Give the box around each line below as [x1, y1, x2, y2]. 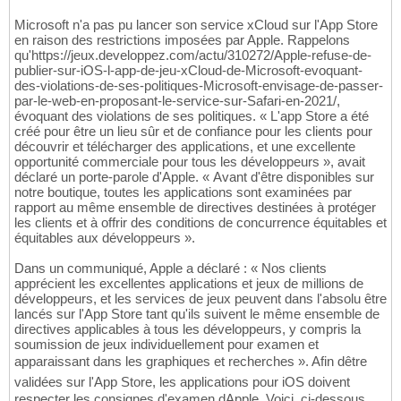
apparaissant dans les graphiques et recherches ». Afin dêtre [14, 354, 367, 370]
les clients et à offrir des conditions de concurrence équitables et [14, 215, 387, 231]
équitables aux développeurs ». [14, 230, 195, 246]
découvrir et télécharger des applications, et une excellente [14, 139, 355, 155]
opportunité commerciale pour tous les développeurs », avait [14, 154, 365, 170]
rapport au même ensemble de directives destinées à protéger [14, 200, 376, 216]
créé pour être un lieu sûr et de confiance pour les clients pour [14, 124, 372, 140]
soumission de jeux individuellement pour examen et [14, 337, 319, 353]
